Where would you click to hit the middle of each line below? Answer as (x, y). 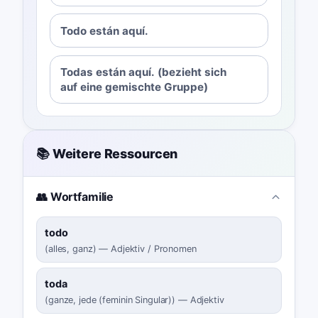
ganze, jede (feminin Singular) (110, 300)
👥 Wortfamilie (75, 197)
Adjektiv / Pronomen (154, 249)
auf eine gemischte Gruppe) (135, 87)
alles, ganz (70, 249)
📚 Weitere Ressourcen (107, 153)
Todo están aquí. (105, 31)
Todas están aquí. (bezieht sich (144, 72)
